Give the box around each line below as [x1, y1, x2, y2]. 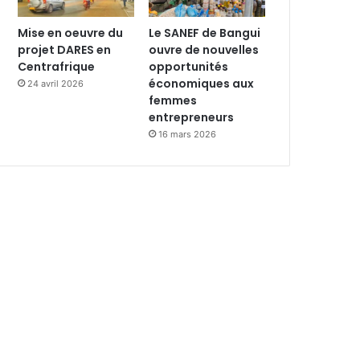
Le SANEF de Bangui [149, 24, 261, 41]
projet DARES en [18, 41, 111, 58]
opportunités [149, 58, 229, 75]
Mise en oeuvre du [18, 24, 123, 41]
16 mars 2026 [158, 128, 217, 140]
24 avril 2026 [27, 77, 84, 89]
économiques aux [149, 75, 255, 92]
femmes [149, 92, 198, 108]
